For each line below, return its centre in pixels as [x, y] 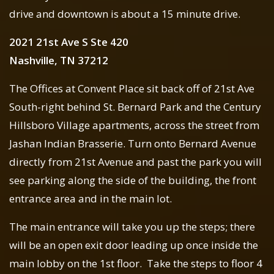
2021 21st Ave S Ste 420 [69, 42]
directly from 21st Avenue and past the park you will [135, 162]
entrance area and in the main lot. [93, 199]
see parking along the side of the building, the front [133, 180]
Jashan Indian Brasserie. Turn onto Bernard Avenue [133, 144]
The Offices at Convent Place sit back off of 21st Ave [132, 89]
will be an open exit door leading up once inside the [134, 245]
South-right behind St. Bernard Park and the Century [135, 107]
